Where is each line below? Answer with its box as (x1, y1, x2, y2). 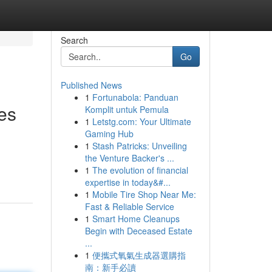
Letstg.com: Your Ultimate (92, 115, 191, 127)
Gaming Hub (84, 127, 134, 140)
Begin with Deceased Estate (84, 225, 192, 237)
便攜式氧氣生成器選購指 (92, 249, 186, 261)
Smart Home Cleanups (92, 212, 180, 225)
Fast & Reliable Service (84, 200, 174, 212)
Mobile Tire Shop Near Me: (92, 188, 196, 200)
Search (60, 34, 88, 46)
